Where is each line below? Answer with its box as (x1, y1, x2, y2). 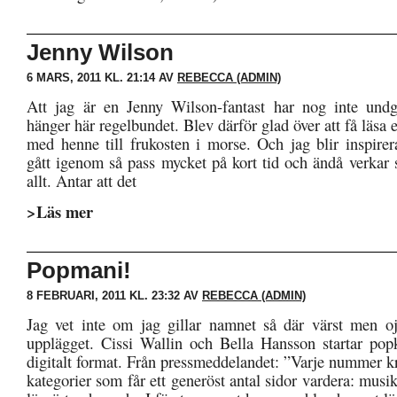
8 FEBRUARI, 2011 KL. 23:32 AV (27, 289, 202, 302)
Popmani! (27, 257, 131, 284)
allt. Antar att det (27, 169, 136, 191)
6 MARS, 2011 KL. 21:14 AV (27, 71, 177, 84)
